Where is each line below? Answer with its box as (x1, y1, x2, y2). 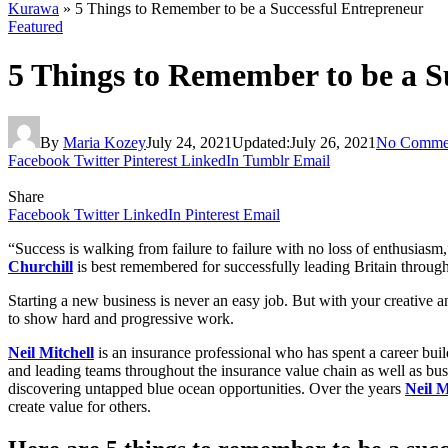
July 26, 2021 (290, 133, 376, 151)
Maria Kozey (63, 133, 146, 151)
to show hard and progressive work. (8, 309, 234, 327)
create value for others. (8, 397, 151, 415)
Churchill (8, 257, 73, 275)
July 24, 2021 (146, 133, 232, 151)
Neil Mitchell (8, 343, 94, 361)
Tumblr (243, 151, 289, 169)
